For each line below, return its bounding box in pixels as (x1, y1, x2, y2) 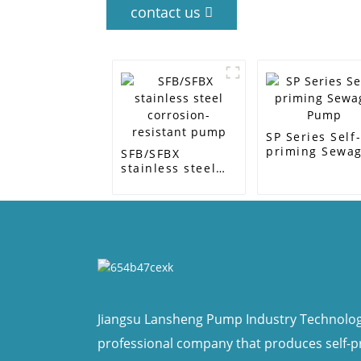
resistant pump (121, 189, 222, 205)
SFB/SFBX (121, 146, 180, 161)
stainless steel (121, 160, 217, 176)
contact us (131, 2, 201, 22)
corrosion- (121, 175, 189, 190)
